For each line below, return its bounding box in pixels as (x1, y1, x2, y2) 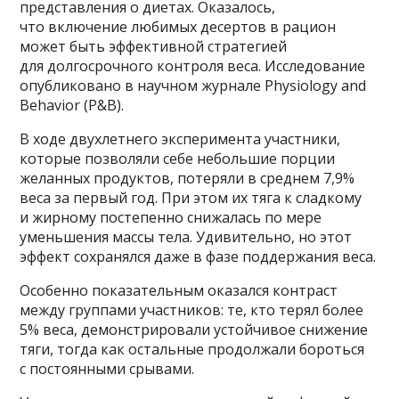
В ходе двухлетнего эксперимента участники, (20, 128, 341, 149)
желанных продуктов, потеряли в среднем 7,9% (20, 167, 355, 188)
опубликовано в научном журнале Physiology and (20, 75, 367, 95)
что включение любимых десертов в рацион (20, 16, 337, 37)
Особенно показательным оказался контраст (20, 280, 338, 300)
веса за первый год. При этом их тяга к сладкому (20, 187, 362, 208)
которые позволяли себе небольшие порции (20, 148, 336, 168)
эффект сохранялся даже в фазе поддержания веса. (20, 246, 377, 266)
